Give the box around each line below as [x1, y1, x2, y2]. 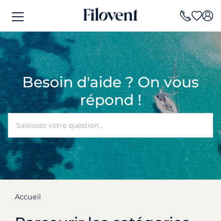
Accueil [15, 192, 41, 201]
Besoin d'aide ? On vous [22, 73, 199, 92]
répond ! [79, 91, 142, 110]
